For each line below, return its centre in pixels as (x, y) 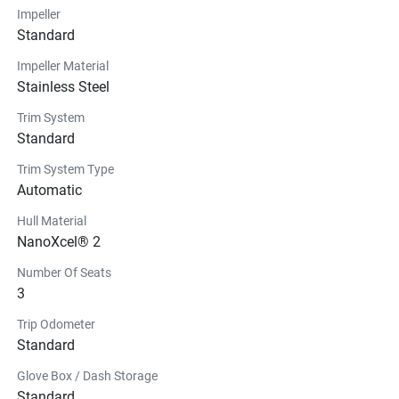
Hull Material (52, 220)
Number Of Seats (64, 272)
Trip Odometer (56, 324)
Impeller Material (63, 65)
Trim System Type (65, 169)
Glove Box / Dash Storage (87, 375)
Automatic (49, 190)
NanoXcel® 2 (59, 241)
